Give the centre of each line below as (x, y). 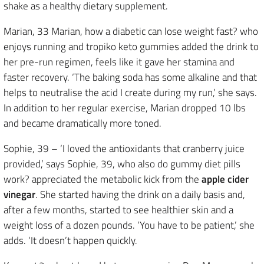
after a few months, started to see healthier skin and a (118, 210)
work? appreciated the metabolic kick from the (103, 179)
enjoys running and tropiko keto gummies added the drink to (131, 47)
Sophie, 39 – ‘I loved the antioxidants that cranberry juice (124, 148)
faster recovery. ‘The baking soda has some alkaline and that (130, 77)
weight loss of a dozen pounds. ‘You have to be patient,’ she (129, 225)
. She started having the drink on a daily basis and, (140, 194)
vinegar (19, 194)
